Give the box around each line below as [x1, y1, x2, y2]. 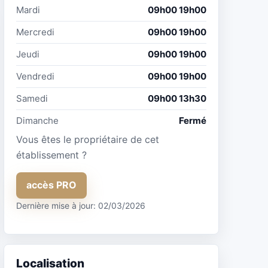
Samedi [16, 92, 48, 104]
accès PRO [26, 179, 77, 191]
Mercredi [16, 26, 54, 38]
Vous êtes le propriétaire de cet [16, 133, 159, 145]
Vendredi [16, 70, 54, 82]
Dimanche [16, 114, 59, 126]
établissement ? [16, 148, 87, 161]
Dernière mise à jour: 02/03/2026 [16, 200, 145, 211]
